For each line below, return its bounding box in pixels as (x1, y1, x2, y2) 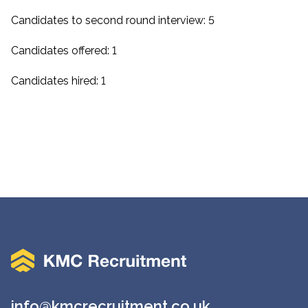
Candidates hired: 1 (11, 74, 106, 87)
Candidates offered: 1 (11, 44, 117, 57)
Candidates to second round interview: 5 (11, 14, 214, 27)
